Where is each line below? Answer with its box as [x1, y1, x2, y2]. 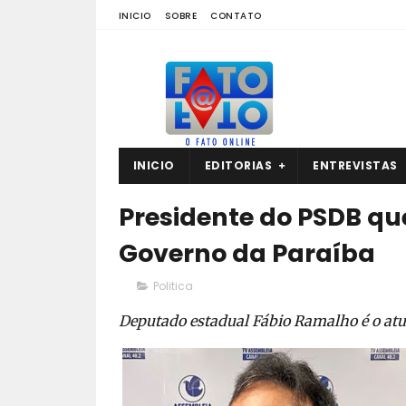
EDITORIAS [204, 158, 272, 173]
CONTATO [210, 9, 262, 23]
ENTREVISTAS [313, 158, 398, 173]
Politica [152, 278, 193, 294]
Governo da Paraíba [118, 237, 375, 270]
